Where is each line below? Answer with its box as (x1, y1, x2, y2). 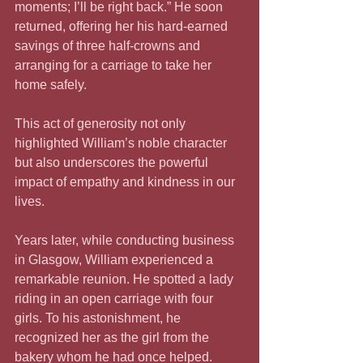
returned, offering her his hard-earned (15, 19, 231, 33)
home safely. (15, 77, 87, 92)
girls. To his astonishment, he (15, 310, 184, 325)
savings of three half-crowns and (15, 38, 203, 53)
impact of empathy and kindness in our (15, 174, 238, 189)
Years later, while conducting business (15, 233, 237, 247)
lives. (15, 194, 48, 208)
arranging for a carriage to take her (15, 58, 215, 72)
